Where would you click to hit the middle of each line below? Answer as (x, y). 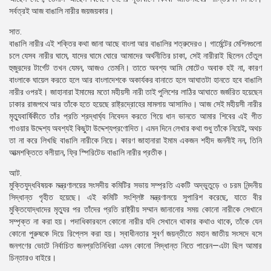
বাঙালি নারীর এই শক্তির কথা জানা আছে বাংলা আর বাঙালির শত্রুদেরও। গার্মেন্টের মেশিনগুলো (135, 44)
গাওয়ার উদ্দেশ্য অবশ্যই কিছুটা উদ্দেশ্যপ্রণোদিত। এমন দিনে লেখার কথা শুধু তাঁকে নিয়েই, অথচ (135, 128)
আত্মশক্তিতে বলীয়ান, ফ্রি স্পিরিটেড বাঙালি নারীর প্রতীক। (88, 152)
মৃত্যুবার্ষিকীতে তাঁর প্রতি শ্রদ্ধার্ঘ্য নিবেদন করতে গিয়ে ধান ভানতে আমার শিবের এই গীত (135, 116)
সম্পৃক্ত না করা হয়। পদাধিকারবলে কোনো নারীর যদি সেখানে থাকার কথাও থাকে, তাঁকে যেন (135, 221)
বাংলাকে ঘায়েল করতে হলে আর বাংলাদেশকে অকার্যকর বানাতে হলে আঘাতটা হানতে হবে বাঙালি (135, 80)
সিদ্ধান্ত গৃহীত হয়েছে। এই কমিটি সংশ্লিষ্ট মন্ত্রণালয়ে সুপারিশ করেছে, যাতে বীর (135, 197)
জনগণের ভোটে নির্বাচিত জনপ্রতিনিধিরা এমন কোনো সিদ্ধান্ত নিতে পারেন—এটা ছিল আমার (135, 246)
